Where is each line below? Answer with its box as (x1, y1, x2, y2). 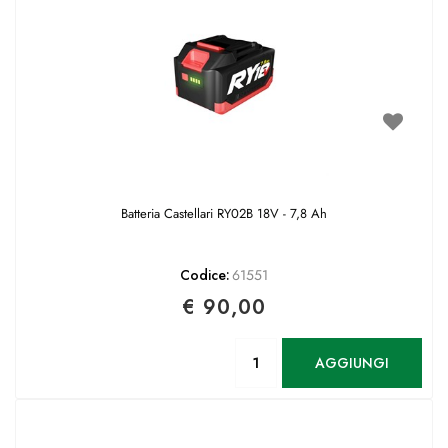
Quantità (303, 337, 352, 357)
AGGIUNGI (315, 352, 389, 373)
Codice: (179, 265, 230, 285)
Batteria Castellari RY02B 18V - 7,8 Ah (121, 204, 327, 223)
